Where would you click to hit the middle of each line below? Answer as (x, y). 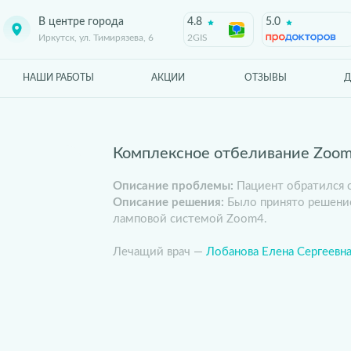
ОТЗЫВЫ (266, 78)
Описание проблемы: (173, 186)
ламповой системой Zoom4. (190, 219)
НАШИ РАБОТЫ (58, 78)
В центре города (81, 22)
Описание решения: (168, 203)
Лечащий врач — (159, 252)
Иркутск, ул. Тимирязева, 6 (96, 38)
